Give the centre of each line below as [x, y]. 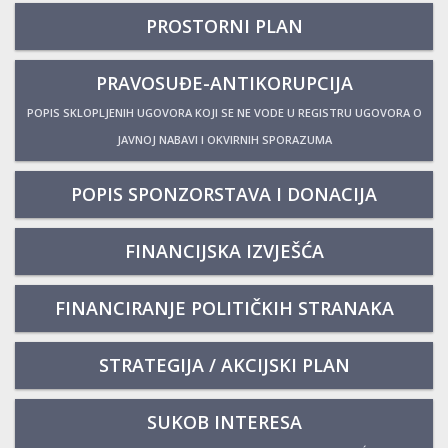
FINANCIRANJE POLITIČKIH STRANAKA [224, 307]
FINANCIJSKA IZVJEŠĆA [224, 250]
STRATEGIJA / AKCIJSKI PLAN [224, 364]
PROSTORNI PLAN [224, 25]
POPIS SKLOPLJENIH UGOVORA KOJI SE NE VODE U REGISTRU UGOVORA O [224, 112]
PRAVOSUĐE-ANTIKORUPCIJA [224, 82]
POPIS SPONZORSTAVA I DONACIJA [224, 193]
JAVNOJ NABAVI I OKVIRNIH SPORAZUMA [224, 139]
